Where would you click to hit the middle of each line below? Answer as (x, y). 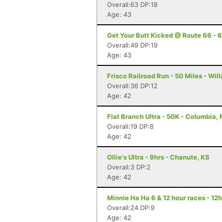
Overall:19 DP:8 (130, 126)
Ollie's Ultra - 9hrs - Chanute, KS (158, 157)
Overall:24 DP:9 (131, 208)
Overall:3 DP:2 (129, 167)
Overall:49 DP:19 (132, 45)
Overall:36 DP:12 (132, 86)
